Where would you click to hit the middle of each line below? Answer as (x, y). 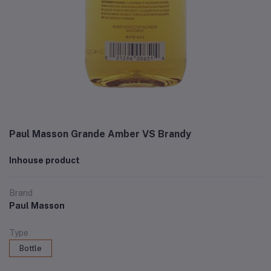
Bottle (31, 248)
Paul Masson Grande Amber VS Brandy (100, 134)
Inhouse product (44, 160)
